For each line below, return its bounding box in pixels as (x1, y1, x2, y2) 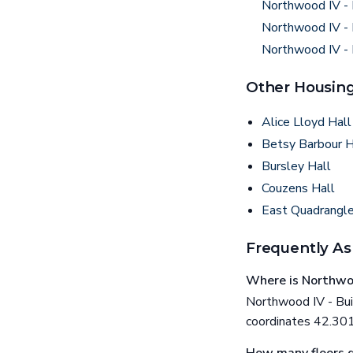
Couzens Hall (262, 180, 335, 198)
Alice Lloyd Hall (262, 113, 351, 132)
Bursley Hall (262, 158, 331, 176)
